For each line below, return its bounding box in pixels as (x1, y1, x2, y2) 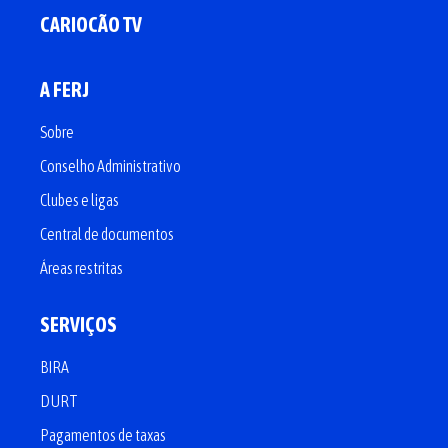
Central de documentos (40, 225, 174, 243)
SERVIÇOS (40, 313, 117, 336)
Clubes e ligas (40, 191, 119, 209)
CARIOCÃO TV (40, 13, 142, 36)
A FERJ (40, 78, 89, 101)
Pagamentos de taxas (40, 426, 166, 444)
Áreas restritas (40, 259, 123, 277)
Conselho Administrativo (40, 157, 181, 175)
